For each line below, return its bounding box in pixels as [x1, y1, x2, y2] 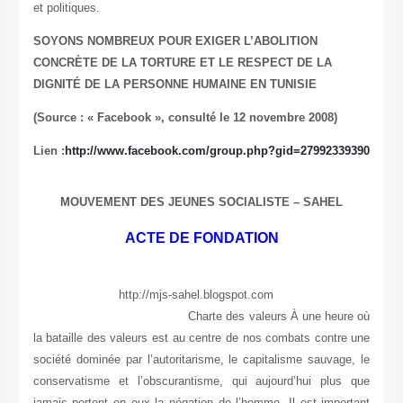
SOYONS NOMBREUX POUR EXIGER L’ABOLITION [32, 34, 318, 49]
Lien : [32, 144, 65, 158]
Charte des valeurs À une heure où [32, 309, 371, 324]
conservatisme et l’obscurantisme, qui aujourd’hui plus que [32, 374, 371, 389]
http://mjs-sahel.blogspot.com [119, 288, 284, 302]
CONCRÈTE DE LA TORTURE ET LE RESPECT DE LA [32, 56, 332, 70]
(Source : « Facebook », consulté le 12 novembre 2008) [32, 111, 337, 125]
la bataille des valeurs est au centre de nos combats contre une [32, 331, 371, 345]
